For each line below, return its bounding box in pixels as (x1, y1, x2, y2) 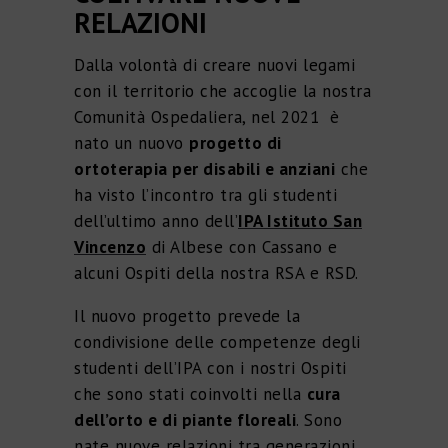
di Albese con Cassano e (146, 235, 337, 258)
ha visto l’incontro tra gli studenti (74, 183, 337, 206)
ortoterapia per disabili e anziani (74, 157, 335, 180)
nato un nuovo (74, 131, 189, 154)
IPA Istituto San (238, 209, 362, 232)
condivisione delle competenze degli (74, 330, 361, 353)
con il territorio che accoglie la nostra (74, 79, 371, 102)
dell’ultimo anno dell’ (74, 209, 238, 232)
